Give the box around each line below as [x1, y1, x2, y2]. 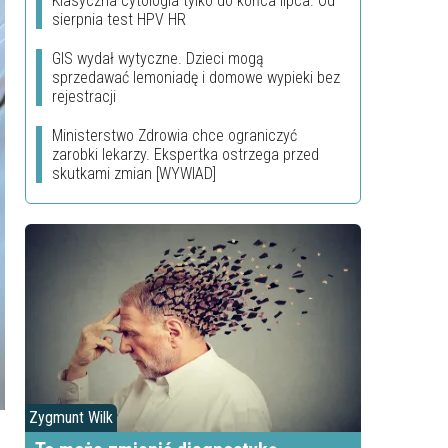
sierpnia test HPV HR [52, 10, 186, 29]
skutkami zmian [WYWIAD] [52, 164, 216, 183]
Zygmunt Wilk [29, 408, 113, 427]
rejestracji [52, 87, 116, 106]
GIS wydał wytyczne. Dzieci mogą [52, 49, 264, 68]
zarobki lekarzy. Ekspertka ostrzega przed [52, 145, 319, 164]
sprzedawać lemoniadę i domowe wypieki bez [52, 68, 340, 87]
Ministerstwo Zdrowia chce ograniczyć [52, 126, 297, 145]
